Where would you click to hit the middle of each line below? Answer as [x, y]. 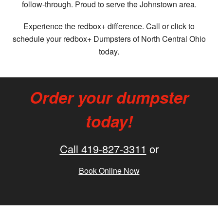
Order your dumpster [109, 97]
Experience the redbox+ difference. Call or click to [109, 26]
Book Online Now [109, 170]
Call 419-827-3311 [103, 148]
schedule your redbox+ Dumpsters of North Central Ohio [109, 39]
